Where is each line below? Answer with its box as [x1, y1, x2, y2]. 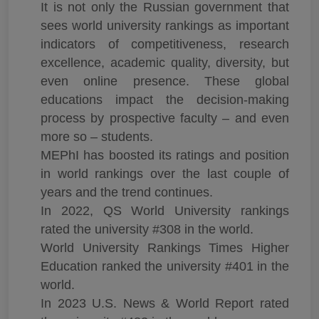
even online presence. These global [41, 73, 289, 88]
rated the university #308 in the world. [41, 221, 253, 236]
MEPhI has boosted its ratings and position [41, 147, 289, 162]
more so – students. [41, 129, 153, 144]
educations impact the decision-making [41, 92, 289, 107]
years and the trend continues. [41, 184, 213, 199]
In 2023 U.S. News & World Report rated [41, 296, 289, 310]
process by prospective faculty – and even [41, 110, 289, 125]
